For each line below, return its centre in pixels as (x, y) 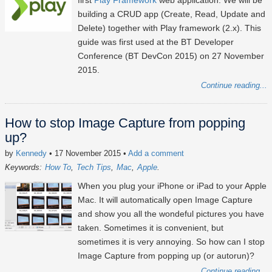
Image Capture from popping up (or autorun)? (166, 256)
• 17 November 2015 (85, 154)
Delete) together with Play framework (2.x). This (169, 28)
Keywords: (23, 168)
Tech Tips (94, 168)
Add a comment (156, 154)
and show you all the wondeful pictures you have (171, 214)
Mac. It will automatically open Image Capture (165, 200)
